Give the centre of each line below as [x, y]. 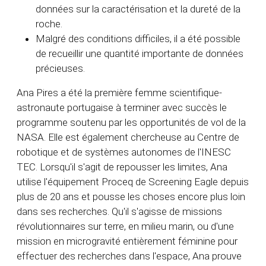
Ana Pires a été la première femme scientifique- [119, 93]
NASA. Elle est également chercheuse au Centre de [128, 137]
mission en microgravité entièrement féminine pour [127, 241]
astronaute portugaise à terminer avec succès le [122, 108]
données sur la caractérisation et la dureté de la [138, 9]
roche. [49, 24]
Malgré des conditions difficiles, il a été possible [138, 39]
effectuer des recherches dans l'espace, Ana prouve [129, 256]
